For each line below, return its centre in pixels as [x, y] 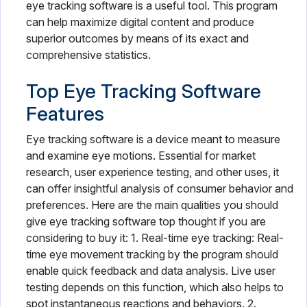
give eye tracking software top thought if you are [146, 221]
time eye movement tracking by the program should [152, 254]
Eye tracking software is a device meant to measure [153, 139]
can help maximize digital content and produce [140, 22]
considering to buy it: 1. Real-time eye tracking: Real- [155, 238]
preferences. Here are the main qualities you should [152, 205]
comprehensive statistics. [88, 55]
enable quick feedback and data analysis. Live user [151, 271]
